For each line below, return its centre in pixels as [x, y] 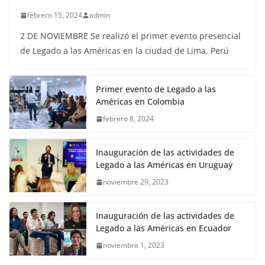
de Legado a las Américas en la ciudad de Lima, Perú [125, 51]
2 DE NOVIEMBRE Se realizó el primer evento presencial [130, 36]
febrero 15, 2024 [55, 15]
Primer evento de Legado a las [156, 89]
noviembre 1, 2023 [134, 245]
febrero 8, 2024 [128, 119]
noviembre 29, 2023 [136, 182]
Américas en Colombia [140, 102]
